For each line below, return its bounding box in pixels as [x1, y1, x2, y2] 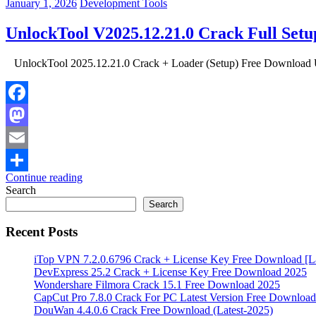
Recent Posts [6, 224, 78, 240]
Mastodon [6, 130, 50, 143]
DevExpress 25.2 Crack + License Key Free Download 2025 [34, 266, 307, 279]
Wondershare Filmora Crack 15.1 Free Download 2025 [34, 279, 280, 291]
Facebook [6, 108, 49, 121]
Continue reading [6, 171, 83, 183]
